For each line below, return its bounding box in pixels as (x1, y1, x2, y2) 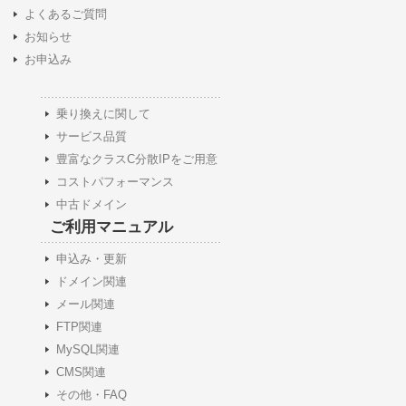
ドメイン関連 (56, 275, 127, 288)
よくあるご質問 (24, 7, 107, 21)
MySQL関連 (56, 343, 120, 356)
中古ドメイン (56, 198, 127, 211)
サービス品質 (56, 130, 127, 143)
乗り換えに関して (56, 107, 150, 121)
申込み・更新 (56, 252, 127, 266)
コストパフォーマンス (56, 175, 174, 188)
